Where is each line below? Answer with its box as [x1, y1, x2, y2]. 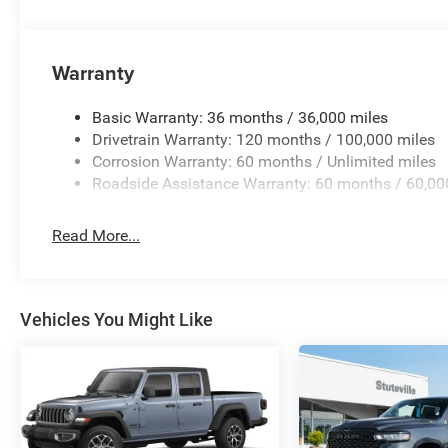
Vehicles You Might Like [20, 308, 213, 330]
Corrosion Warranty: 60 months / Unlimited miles [92, 151, 437, 171]
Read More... [52, 225, 141, 245]
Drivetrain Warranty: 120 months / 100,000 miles [92, 129, 436, 149]
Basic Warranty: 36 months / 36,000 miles [92, 107, 389, 127]
